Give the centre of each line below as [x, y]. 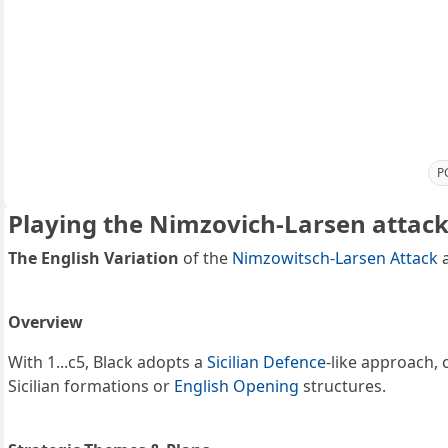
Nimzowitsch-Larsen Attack [335, 258]
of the [205, 258]
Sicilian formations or [91, 386]
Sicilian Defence [266, 362]
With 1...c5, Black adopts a [107, 362]
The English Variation [93, 258]
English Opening [236, 386]
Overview [45, 322]
